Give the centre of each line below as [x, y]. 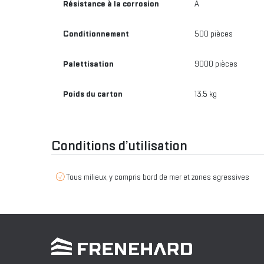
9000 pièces [216, 64]
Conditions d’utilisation [119, 146]
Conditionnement [96, 34]
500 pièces [214, 34]
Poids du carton [93, 94]
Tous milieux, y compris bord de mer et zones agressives [158, 177]
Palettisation [88, 64]
